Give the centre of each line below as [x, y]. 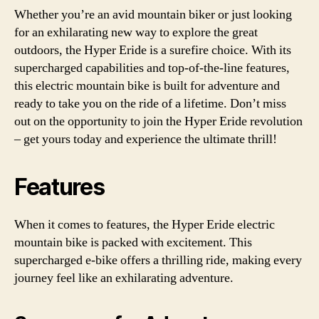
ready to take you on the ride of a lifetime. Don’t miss [150, 103]
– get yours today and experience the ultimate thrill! [146, 139]
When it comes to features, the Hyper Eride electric [145, 224]
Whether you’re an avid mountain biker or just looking [153, 14]
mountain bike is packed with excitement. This [133, 242]
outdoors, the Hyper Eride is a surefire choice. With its [153, 50]
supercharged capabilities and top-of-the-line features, [152, 68]
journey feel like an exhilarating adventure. [124, 278]
